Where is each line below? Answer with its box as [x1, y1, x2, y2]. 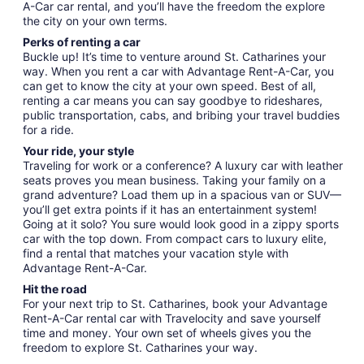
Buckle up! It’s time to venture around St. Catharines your [23, 50, 326, 63]
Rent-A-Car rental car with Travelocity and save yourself [23, 311, 321, 325]
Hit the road [23, 282, 87, 296]
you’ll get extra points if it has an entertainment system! [23, 202, 317, 216]
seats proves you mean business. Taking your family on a [23, 173, 326, 187]
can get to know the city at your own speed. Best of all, [23, 79, 316, 93]
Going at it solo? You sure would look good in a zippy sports [23, 217, 339, 231]
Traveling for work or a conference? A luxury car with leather [23, 158, 343, 172]
